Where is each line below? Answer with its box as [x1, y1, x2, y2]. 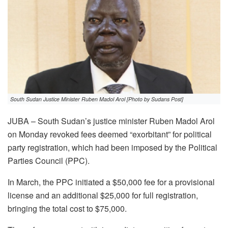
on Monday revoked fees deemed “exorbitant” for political [8, 128, 212, 140]
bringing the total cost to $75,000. [8, 203, 127, 215]
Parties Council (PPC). [8, 155, 90, 167]
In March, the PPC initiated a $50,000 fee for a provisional [8, 176, 215, 188]
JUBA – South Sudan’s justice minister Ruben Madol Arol [8, 115, 215, 127]
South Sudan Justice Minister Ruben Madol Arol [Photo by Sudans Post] [10, 95, 183, 103]
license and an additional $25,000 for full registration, [8, 189, 198, 202]
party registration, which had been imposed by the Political [8, 141, 217, 154]
